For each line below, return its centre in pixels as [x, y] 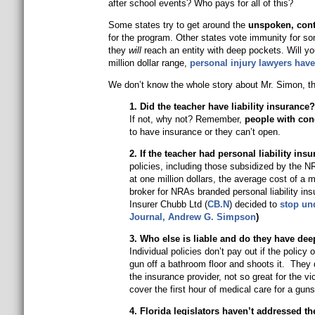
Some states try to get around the [176, 25]
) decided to [254, 204]
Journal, [148, 217]
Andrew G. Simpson [212, 217]
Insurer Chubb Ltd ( [168, 204]
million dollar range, [149, 63]
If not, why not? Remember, [185, 119]
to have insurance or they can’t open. [205, 132]
